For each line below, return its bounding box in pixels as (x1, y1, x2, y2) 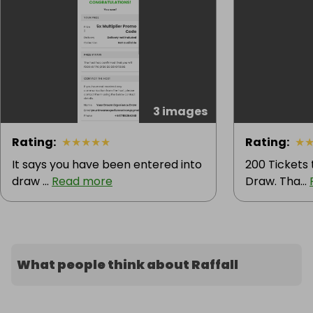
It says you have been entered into (12, 156, 202, 173)
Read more (52, 173, 112, 190)
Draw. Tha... (245, 173, 310, 190)
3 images (153, 103, 208, 120)
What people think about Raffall (17, 256, 238, 274)
